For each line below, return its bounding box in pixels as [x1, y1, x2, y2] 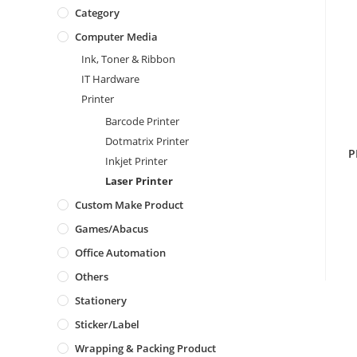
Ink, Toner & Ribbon [81, 52, 175, 66]
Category [75, 6, 120, 20]
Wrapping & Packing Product [75, 341, 216, 355]
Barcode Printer [105, 114, 179, 128]
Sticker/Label [75, 317, 139, 331]
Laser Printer [105, 174, 173, 188]
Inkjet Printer [105, 154, 167, 168]
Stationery [75, 293, 127, 308]
